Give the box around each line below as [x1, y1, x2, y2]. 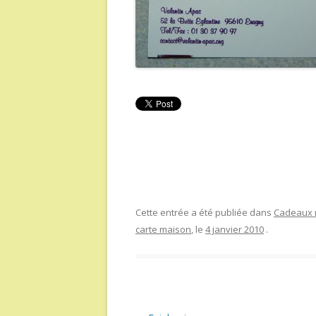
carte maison [135, 223, 191, 236]
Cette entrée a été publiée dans [135, 206, 274, 219]
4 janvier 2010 [205, 223, 264, 236]
